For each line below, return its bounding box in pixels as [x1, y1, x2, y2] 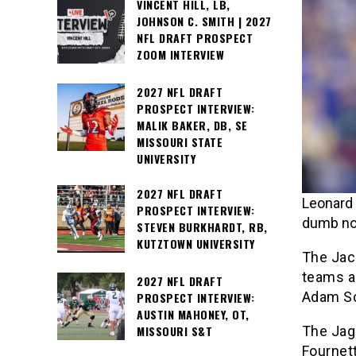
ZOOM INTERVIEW [137, 46, 224, 63]
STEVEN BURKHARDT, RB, [137, 219, 268, 236]
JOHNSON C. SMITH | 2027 [137, 13, 272, 29]
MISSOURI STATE [137, 133, 222, 150]
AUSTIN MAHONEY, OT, [137, 306, 250, 323]
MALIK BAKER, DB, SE [137, 117, 248, 133]
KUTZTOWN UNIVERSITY [137, 235, 255, 253]
